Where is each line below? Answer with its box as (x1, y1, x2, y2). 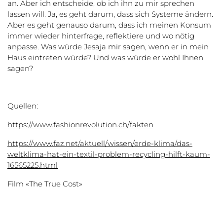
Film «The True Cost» (7, 179, 82, 188)
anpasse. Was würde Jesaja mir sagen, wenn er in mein (7, 41, 209, 51)
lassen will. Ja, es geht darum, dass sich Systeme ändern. (7, 9, 213, 19)
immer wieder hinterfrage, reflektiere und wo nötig (7, 31, 194, 40)
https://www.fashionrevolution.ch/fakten (7, 119, 153, 129)
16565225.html (7, 160, 58, 170)
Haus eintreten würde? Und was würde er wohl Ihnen (7, 52, 203, 62)
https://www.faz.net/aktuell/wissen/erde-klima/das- (7, 138, 192, 148)
